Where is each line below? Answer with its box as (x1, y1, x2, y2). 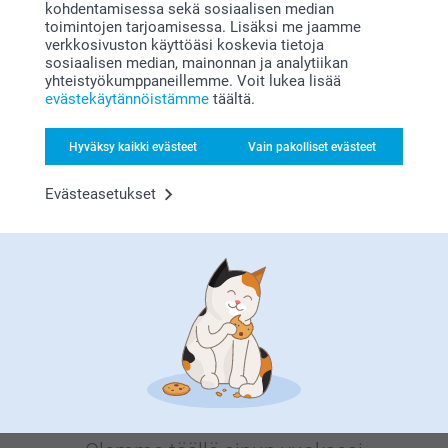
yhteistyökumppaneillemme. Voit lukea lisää (45, 72, 341, 90)
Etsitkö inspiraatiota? (126, 263, 322, 288)
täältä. (209, 90, 255, 108)
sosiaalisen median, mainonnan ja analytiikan (45, 54, 348, 72)
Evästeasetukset (45, 185, 156, 203)
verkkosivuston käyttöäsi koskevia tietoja (45, 36, 324, 54)
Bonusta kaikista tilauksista (97, 88, 351, 113)
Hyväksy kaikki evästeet (69, 139, 197, 154)
